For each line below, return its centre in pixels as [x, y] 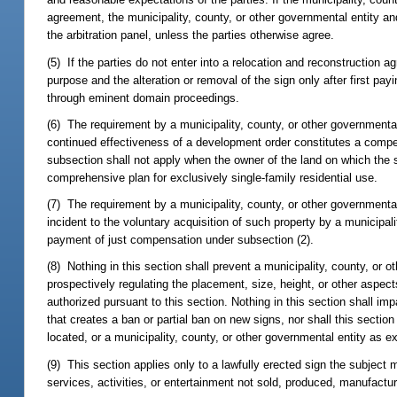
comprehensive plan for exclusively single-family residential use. [213, 177]
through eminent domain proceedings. [144, 97]
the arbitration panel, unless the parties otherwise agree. [191, 35]
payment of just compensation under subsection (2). [181, 240]
